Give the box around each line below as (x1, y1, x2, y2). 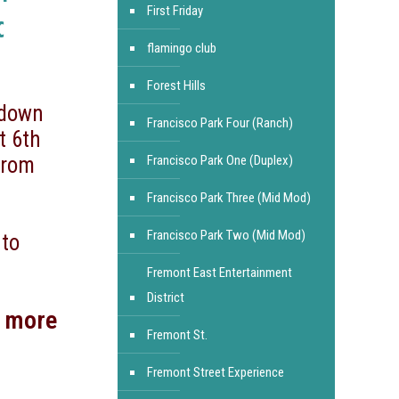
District (146, 289, 184, 305)
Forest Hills (146, 77, 206, 94)
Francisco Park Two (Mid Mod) (146, 227, 305, 243)
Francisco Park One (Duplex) (146, 152, 293, 168)
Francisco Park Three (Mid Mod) (146, 190, 311, 206)
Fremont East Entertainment (146, 265, 292, 281)
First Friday (146, 3, 203, 19)
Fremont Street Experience (146, 364, 284, 380)
